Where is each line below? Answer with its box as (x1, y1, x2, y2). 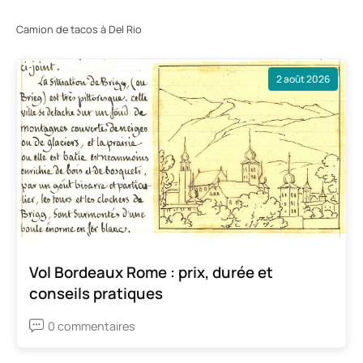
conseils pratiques (29, 282, 163, 304)
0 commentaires (48, 318, 135, 334)
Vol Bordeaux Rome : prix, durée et (29, 261, 273, 283)
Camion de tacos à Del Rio (16, 22, 142, 37)
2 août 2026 (276, 71, 330, 86)
